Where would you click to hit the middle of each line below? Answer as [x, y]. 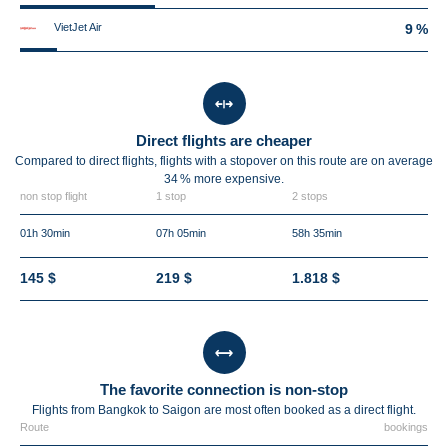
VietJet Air [78, 27]
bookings [406, 427]
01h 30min [45, 233]
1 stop [171, 196]
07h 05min [181, 233]
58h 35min [317, 233]
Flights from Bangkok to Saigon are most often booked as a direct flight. [224, 410]
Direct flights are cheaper [224, 140]
